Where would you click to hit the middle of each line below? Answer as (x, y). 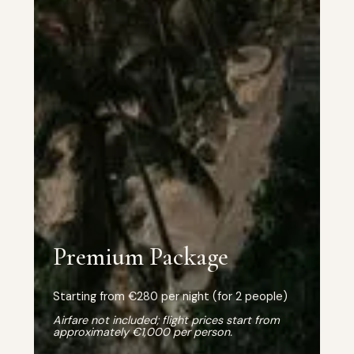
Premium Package (140, 256)
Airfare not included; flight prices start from (166, 320)
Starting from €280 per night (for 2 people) (170, 296)
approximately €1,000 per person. (142, 331)
